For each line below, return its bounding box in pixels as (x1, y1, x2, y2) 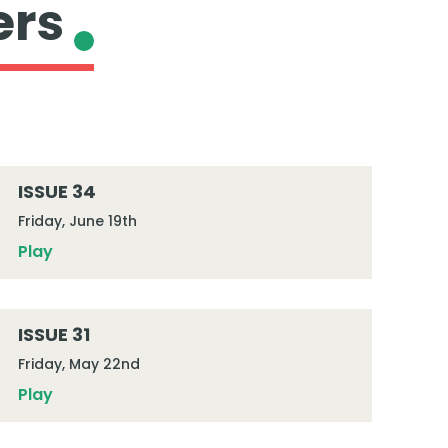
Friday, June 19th (17, 211, 137, 231)
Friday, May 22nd (17, 354, 140, 374)
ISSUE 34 (17, 179, 96, 204)
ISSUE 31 (17, 322, 90, 347)
